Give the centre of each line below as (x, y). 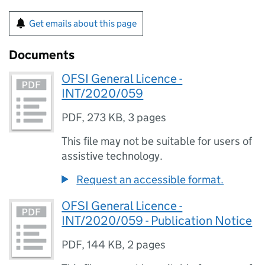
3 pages (147, 117)
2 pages (147, 245)
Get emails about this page (83, 23)
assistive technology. (112, 156)
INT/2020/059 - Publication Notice (157, 221)
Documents (42, 55)
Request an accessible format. (150, 180)
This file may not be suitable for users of (157, 141)
